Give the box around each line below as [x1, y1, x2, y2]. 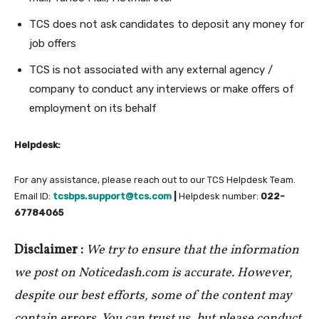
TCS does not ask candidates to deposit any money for [29, 18, 304, 31]
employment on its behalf [29, 102, 157, 115]
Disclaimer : [14, 241, 83, 260]
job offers [29, 37, 76, 51]
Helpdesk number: [179, 191, 258, 202]
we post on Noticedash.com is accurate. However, [14, 264, 293, 283]
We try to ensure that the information [86, 241, 299, 260]
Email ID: [14, 191, 53, 202]
